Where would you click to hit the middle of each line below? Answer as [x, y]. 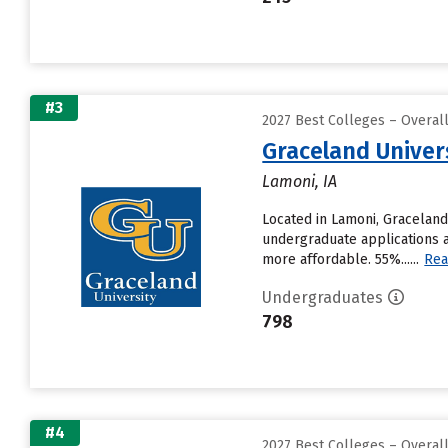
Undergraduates [323, 297]
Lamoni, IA [300, 181]
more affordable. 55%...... [341, 259]
